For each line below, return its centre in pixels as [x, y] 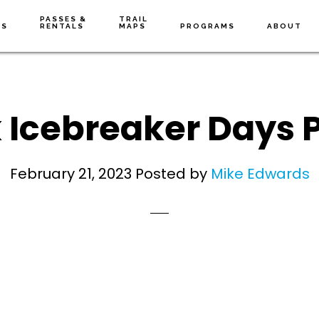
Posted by [171, 174]
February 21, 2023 [70, 174]
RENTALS [62, 26]
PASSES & [64, 19]
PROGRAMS [208, 26]
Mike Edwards [260, 174]
